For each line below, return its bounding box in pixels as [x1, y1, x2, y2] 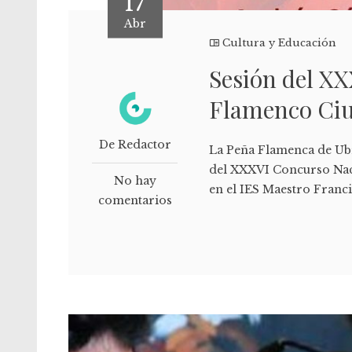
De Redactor [98, 137, 171, 152]
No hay [113, 173, 156, 188]
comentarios [97, 192, 172, 207]
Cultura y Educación [222, 35, 337, 49]
